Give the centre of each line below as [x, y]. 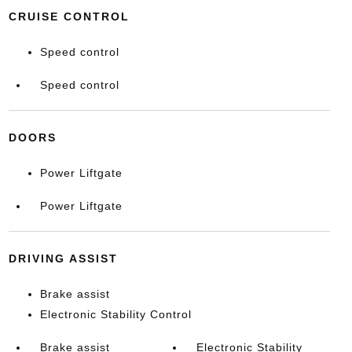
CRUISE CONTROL [69, 16]
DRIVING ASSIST [63, 258]
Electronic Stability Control [115, 314]
